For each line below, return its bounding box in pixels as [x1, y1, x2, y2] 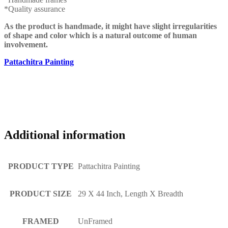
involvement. [4, 40, 48, 49]
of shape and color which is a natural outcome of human [4, 31, 197, 40]
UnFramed [78, 217, 112, 226]
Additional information [4, 128, 125, 142]
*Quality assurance [4, 4, 65, 13]
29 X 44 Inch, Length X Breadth [78, 189, 183, 198]
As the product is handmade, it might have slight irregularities [4, 21, 217, 31]
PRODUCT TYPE [8, 162, 74, 171]
